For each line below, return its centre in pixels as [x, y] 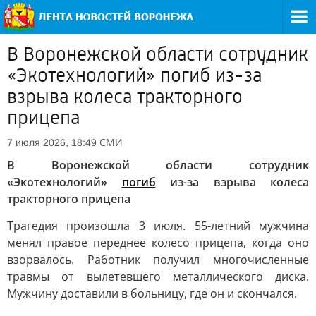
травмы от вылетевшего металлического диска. [158, 276]
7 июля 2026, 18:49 [52, 142]
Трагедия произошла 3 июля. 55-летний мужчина [158, 226]
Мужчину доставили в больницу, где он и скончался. [152, 293]
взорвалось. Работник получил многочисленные [158, 260]
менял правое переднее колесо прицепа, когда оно [158, 243]
